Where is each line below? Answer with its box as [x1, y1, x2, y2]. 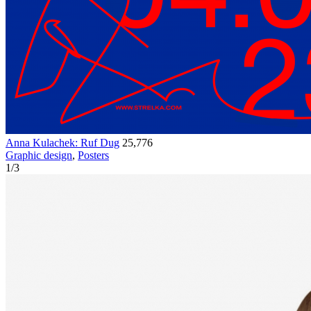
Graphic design [6, 149, 72, 162]
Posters [78, 149, 109, 162]
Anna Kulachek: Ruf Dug [6, 137, 119, 149]
